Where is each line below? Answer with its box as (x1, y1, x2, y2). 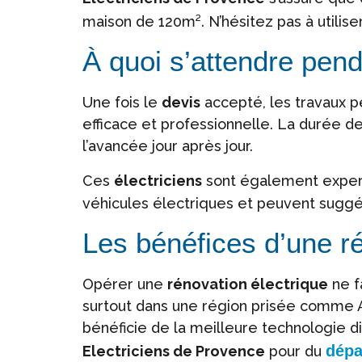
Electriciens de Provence (82, 342, 265, 360)
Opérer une (82, 275, 167, 293)
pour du (265, 342, 326, 360)
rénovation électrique (167, 275, 328, 293)
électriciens (114, 172, 202, 190)
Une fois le (82, 93, 162, 111)
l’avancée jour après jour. (82, 137, 253, 154)
